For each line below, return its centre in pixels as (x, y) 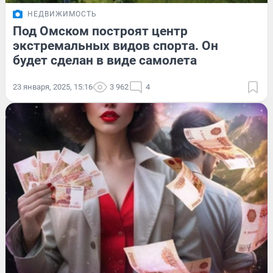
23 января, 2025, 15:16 (53, 87)
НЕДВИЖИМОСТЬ (62, 14)
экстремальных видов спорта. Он (115, 45)
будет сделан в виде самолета (105, 60)
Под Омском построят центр (100, 31)
